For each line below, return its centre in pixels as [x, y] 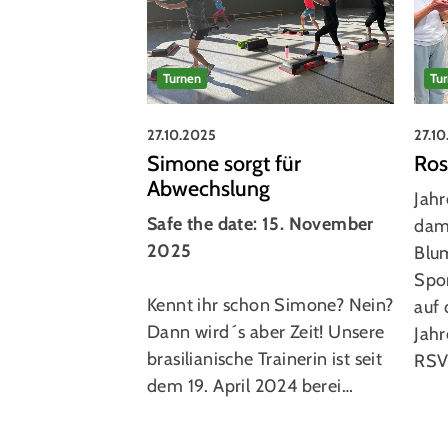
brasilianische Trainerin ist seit [265, 358]
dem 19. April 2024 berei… [250, 385]
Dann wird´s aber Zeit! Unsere [266, 331]
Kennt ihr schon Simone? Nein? [270, 304]
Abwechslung [208, 187]
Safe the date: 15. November [260, 223]
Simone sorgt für [224, 162]
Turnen [182, 77]
